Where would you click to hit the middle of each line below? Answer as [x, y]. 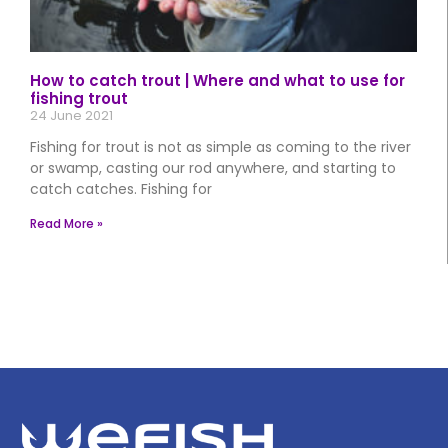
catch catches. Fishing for [121, 189]
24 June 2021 [71, 116]
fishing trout [79, 99]
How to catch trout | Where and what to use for [217, 81]
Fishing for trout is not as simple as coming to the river [220, 147]
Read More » [66, 224]
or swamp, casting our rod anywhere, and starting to [213, 168]
